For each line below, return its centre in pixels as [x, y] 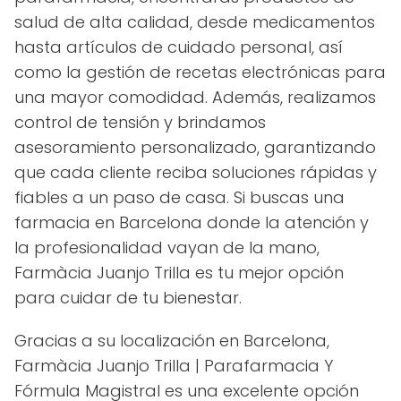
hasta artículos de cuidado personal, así [179, 47]
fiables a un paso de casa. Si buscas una [179, 197]
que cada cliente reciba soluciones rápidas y [196, 172]
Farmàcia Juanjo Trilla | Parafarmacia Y [174, 365]
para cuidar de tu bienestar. [128, 297]
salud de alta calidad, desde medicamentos [195, 21]
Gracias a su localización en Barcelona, [172, 340]
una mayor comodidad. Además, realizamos [195, 97]
